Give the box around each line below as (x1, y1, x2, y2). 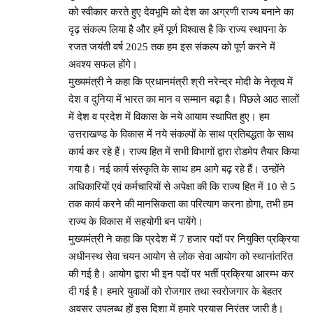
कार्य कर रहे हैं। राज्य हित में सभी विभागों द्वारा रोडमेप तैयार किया (68, 145, 299, 157)
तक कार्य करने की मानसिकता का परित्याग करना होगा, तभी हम (68, 198, 293, 210)
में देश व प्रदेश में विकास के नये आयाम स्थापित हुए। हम (68, 110, 270, 122)
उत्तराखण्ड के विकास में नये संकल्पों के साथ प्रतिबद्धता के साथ (68, 128, 293, 140)
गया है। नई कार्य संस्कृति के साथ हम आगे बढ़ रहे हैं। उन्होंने (68, 163, 285, 175)
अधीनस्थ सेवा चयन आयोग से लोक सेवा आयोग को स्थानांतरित (68, 250, 293, 262)
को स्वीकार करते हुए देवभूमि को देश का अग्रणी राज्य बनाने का (68, 6, 293, 17)
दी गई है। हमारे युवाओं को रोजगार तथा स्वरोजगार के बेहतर (68, 285, 282, 297)
